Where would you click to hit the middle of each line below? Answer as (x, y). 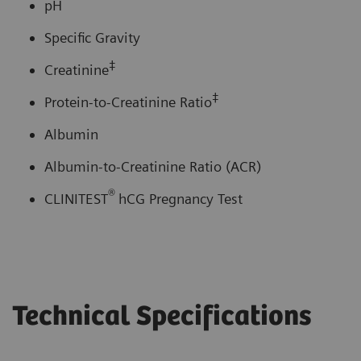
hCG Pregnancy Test (183, 198)
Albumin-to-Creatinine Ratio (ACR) (153, 166)
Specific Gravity (92, 37)
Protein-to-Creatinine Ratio (128, 102)
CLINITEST (76, 198)
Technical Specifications (162, 317)
